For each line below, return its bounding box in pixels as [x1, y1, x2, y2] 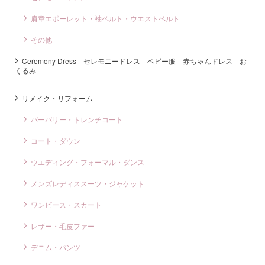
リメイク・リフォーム [22, 93, 93, 104]
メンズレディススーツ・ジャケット [31, 178, 144, 189]
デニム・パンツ [31, 242, 80, 253]
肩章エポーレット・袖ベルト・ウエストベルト [31, 13, 180, 24]
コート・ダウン [31, 135, 80, 146]
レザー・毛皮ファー [31, 221, 95, 231]
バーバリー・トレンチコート [31, 114, 123, 125]
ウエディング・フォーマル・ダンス [31, 157, 144, 167]
